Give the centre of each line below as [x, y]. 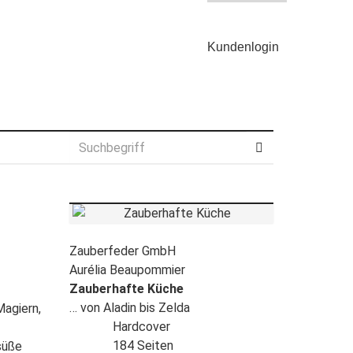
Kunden [229, 47]
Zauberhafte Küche [126, 289]
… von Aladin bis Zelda [129, 308]
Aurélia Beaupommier [127, 270]
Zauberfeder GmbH [122, 251]
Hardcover [141, 327]
